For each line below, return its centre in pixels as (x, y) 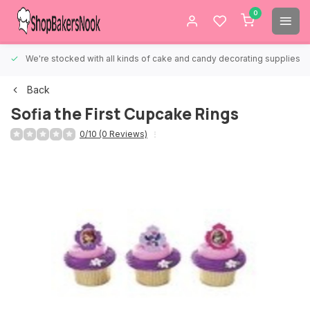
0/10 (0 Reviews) (113, 134)
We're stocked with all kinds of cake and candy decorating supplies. (164, 58)
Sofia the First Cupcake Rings (125, 114)
